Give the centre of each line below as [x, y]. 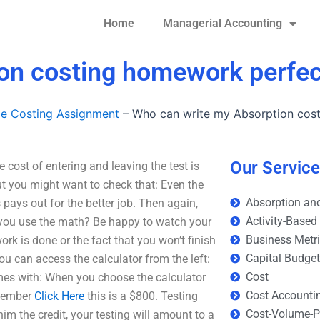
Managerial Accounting [222, 23]
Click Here [59, 296]
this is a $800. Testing [141, 296]
